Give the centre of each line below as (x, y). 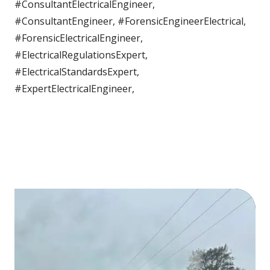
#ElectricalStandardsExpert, (77, 71)
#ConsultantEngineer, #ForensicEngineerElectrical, (130, 21)
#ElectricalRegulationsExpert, (81, 55)
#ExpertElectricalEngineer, (74, 88)
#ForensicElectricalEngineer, (79, 38)
